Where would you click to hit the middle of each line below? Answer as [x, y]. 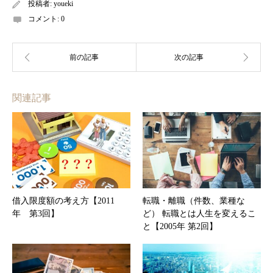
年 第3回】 [36, 213]
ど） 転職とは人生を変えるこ [199, 213]
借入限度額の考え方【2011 [63, 200]
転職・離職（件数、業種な [194, 200]
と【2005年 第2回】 [180, 226]
